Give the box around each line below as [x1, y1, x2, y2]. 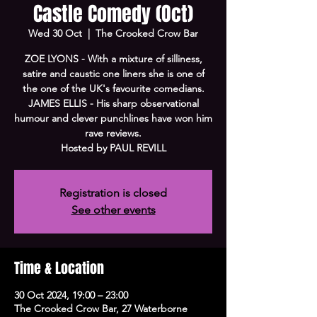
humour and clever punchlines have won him [14, 112, 212, 125]
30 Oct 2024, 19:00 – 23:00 [14, 289, 128, 301]
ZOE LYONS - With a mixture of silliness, [24, 52, 202, 65]
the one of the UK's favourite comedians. [22, 82, 204, 95]
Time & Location [14, 258, 104, 279]
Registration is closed [59, 186, 167, 200]
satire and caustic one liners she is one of [22, 67, 204, 80]
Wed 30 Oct [28, 27, 82, 40]
